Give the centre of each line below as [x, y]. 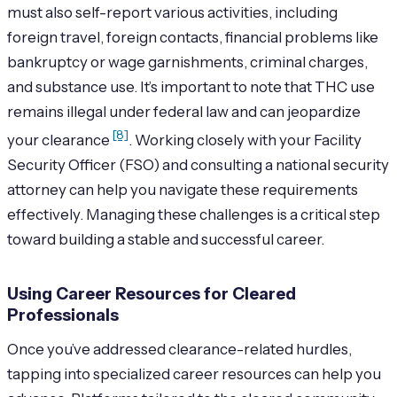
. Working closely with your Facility [245, 140]
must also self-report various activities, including [172, 13]
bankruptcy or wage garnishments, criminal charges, [187, 62]
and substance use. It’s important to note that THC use [191, 87]
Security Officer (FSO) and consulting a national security [198, 164]
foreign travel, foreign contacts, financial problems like [193, 38]
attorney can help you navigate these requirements [183, 189]
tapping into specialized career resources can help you [194, 374]
